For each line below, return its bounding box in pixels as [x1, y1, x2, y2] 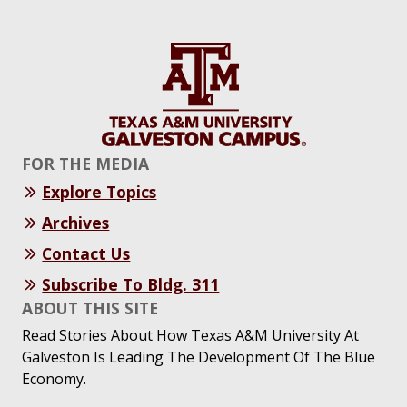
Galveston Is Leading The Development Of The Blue [22, 346, 375, 367]
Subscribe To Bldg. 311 [42, 273, 220, 296]
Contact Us [42, 243, 131, 265]
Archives [42, 212, 110, 234]
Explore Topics [42, 181, 157, 203]
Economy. [22, 368, 86, 389]
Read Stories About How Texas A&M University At [22, 324, 359, 345]
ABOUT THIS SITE [22, 297, 158, 320]
